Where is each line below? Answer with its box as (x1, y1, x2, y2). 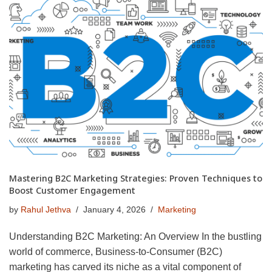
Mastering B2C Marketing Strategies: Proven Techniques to (9, 172, 262, 184)
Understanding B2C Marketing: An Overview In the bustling (9, 231, 262, 242)
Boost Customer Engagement (9, 184, 135, 196)
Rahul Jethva (21, 204, 71, 214)
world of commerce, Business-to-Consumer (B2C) (9, 246, 222, 257)
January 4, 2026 (83, 204, 146, 214)
